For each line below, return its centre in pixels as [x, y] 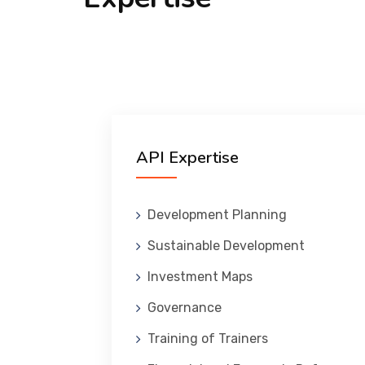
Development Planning [217, 215]
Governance [185, 308]
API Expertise [187, 158]
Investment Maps [200, 277]
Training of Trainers [208, 339]
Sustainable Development [226, 246]
